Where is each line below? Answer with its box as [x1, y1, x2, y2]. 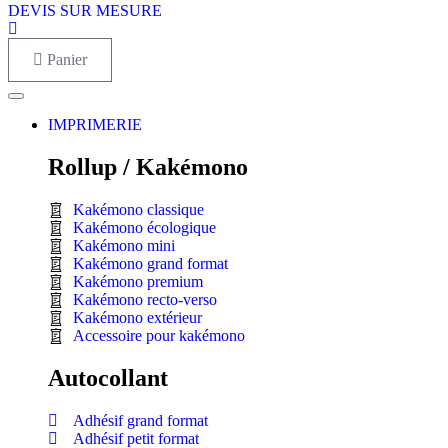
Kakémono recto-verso [73, 290, 217, 308]
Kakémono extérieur [73, 308, 202, 326]
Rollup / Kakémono [48, 153, 248, 180]
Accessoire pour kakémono [73, 326, 245, 344]
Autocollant [48, 364, 168, 391]
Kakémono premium [73, 272, 203, 290]
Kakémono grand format [73, 254, 228, 272]
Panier [47, 50, 87, 68]
